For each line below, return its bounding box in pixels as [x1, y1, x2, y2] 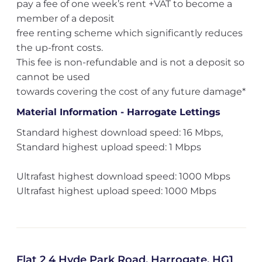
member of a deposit [16, 13, 115, 24]
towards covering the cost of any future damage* [16, 86, 246, 97]
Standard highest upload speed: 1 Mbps [16, 142, 201, 153]
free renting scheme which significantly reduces [16, 27, 243, 39]
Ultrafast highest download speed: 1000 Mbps [16, 171, 230, 182]
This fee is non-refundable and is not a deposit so [16, 57, 244, 68]
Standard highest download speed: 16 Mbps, [16, 127, 223, 138]
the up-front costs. [16, 42, 103, 53]
